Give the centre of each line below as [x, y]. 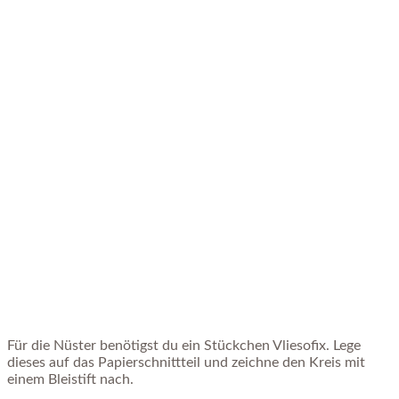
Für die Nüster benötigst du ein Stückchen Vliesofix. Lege [184, 346]
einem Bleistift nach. [72, 380]
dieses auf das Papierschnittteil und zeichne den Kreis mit [186, 363]
